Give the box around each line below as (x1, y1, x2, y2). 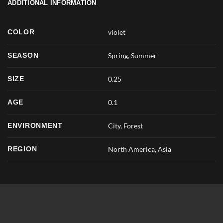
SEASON (7, 51, 39, 59)
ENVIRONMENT (7, 121, 63, 129)
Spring (108, 51, 128, 60)
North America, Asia (108, 144, 172, 153)
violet (108, 27, 126, 36)
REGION (7, 144, 37, 153)
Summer (131, 51, 157, 60)
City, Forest (108, 121, 143, 130)
